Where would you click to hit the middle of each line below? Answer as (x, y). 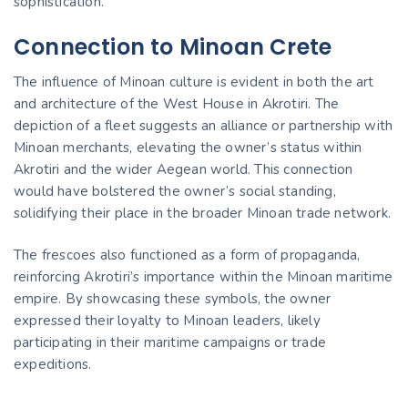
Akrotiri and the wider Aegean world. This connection (184, 169)
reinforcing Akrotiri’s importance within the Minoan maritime (204, 277)
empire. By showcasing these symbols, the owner (173, 299)
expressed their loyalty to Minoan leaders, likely (167, 321)
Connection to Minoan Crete (173, 46)
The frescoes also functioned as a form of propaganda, (187, 255)
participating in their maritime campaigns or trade (170, 342)
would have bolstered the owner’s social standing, (175, 191)
